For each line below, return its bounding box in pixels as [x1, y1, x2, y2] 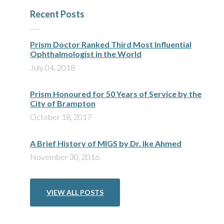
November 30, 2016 [30, 151, 99, 161]
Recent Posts [30, 8, 84, 19]
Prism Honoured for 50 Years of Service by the [30, 88, 201, 98]
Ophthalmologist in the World [30, 48, 141, 58]
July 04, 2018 [30, 62, 75, 72]
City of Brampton [30, 98, 95, 108]
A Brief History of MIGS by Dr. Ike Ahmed [30, 138, 181, 148]
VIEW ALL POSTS [46, 187, 103, 196]
